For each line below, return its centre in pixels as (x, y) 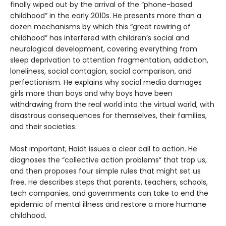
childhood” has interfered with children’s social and (100, 38)
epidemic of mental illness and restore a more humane (108, 205)
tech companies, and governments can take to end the (109, 193)
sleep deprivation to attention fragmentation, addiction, (109, 60)
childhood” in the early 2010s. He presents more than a (106, 16)
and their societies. (43, 127)
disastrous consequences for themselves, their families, (108, 116)
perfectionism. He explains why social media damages (106, 82)
